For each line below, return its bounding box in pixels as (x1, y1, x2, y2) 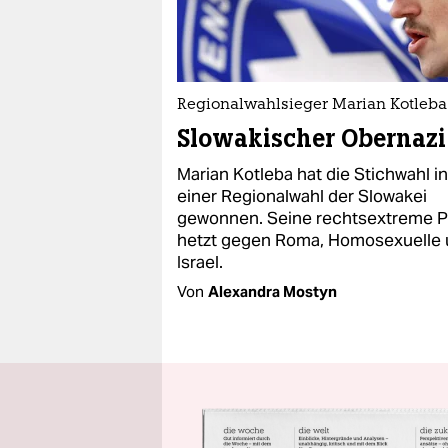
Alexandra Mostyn (208, 282, 337, 301)
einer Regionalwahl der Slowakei (177, 185, 427, 207)
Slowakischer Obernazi (177, 123, 446, 154)
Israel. (177, 251, 223, 273)
